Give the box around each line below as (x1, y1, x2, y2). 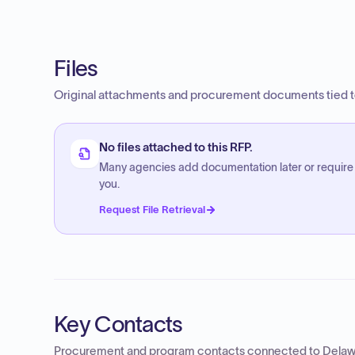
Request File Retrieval (99, 204, 205, 216)
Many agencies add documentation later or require (99, 162, 353, 174)
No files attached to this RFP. (99, 141, 253, 154)
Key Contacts (54, 311, 183, 337)
